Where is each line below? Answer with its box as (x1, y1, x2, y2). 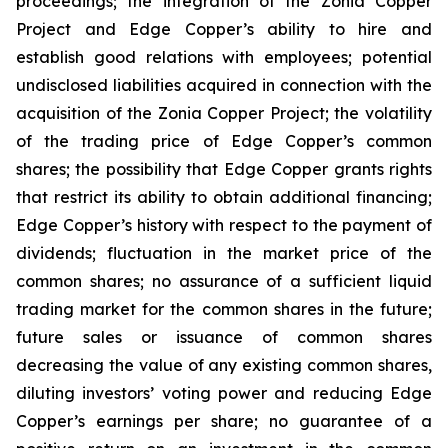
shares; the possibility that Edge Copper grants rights (16, 159, 432, 179)
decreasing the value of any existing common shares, (16, 355, 432, 375)
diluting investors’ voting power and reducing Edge (16, 383, 432, 403)
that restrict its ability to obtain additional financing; (16, 187, 432, 207)
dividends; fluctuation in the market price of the (16, 243, 432, 263)
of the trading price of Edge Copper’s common (16, 131, 432, 151)
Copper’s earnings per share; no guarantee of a (16, 411, 432, 431)
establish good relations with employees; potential (16, 47, 432, 67)
